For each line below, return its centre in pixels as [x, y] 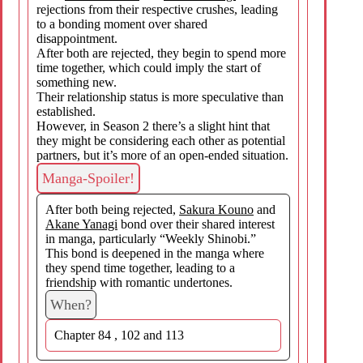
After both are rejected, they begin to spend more [161, 53]
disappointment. [77, 38]
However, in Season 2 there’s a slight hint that [153, 126]
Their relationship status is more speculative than [160, 96]
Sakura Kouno [216, 209]
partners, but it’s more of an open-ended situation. [162, 155]
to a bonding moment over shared [122, 23]
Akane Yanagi [81, 224]
